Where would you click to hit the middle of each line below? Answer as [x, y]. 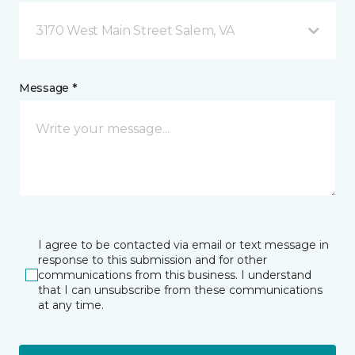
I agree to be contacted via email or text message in [183, 244]
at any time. [71, 305]
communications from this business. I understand [175, 275]
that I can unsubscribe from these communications [180, 290]
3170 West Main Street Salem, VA [136, 30]
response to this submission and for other [153, 260]
